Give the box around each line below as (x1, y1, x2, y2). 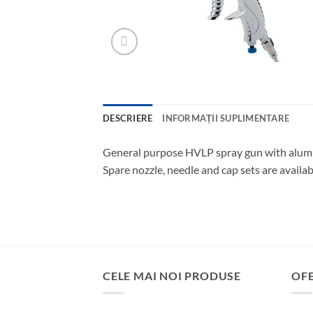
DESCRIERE (103, 112, 153, 124)
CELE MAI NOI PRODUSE (103, 269, 241, 283)
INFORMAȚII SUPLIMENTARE (162, 112, 290, 124)
